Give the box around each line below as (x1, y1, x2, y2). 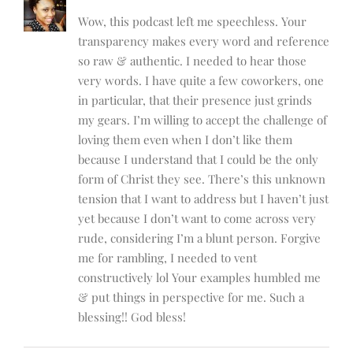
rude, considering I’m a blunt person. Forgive (78, 230, 321, 247)
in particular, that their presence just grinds (78, 92, 312, 109)
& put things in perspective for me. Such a (78, 289, 304, 306)
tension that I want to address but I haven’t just (78, 191, 329, 207)
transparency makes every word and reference (78, 33, 329, 50)
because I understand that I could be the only (78, 151, 318, 168)
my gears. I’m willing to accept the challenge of (78, 112, 327, 128)
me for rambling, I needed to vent (78, 250, 257, 266)
